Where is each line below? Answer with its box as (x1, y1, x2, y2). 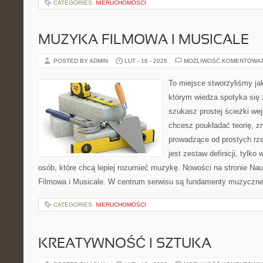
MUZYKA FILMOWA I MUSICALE (38, 34, 249, 47)
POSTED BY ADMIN (53, 58, 110, 64)
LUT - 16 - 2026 (124, 58, 167, 64)
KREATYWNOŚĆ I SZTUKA (38, 238, 211, 251)
